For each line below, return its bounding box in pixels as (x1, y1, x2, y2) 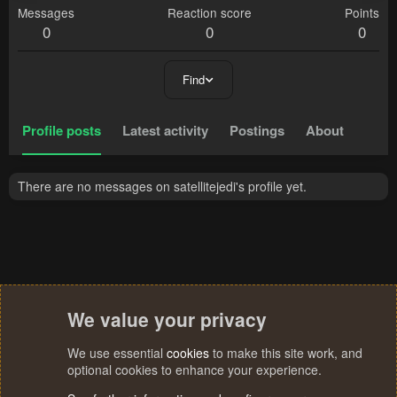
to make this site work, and (209, 344, 362, 362)
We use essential (67, 344, 167, 362)
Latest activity (122, 121, 208, 141)
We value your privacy (67, 306, 267, 332)
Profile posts (22, 121, 101, 141)
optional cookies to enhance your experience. (67, 361, 322, 378)
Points (345, 4, 379, 22)
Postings (230, 121, 284, 141)
